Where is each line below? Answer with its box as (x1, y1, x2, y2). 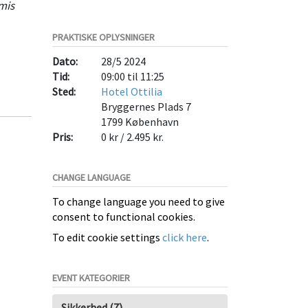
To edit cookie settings (52, 230, 162, 244)
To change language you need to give (52, 195, 225, 208)
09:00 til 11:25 (101, 69, 165, 83)
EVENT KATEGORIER (52, 272, 130, 284)
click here (162, 230, 207, 244)
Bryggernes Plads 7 (101, 100, 192, 113)
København (125, 115, 179, 129)
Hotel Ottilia (101, 85, 163, 98)
